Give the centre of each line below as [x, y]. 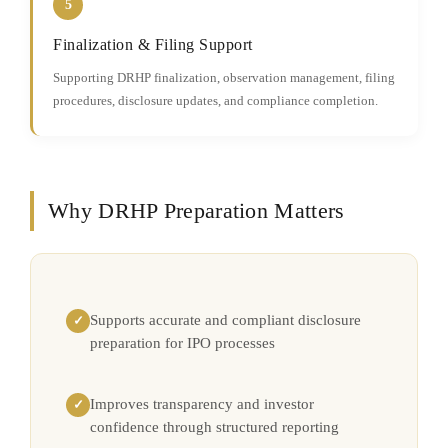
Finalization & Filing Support [153, 44]
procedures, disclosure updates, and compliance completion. [215, 100]
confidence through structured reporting [214, 427]
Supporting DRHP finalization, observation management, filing [224, 77]
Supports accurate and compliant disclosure [225, 320]
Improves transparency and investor [202, 404]
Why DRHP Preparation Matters [196, 210]
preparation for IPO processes [182, 343]
